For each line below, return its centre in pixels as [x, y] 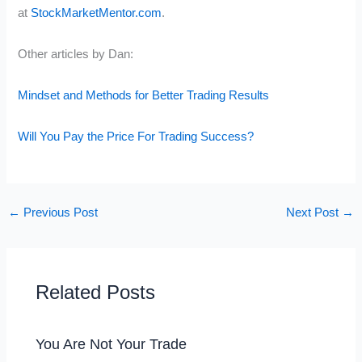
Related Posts [96, 292]
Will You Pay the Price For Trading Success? [136, 136]
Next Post [314, 213]
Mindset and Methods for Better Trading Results [144, 95]
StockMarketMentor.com [97, 13]
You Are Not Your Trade [112, 344]
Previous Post [59, 213]
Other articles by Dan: [76, 55]
